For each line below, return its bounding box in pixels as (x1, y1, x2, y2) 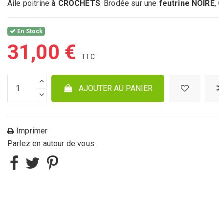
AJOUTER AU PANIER (79, 83, 153, 93)
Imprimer (16, 126, 48, 136)
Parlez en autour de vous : (7, 138, 98, 148)
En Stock (15, 27, 43, 35)
